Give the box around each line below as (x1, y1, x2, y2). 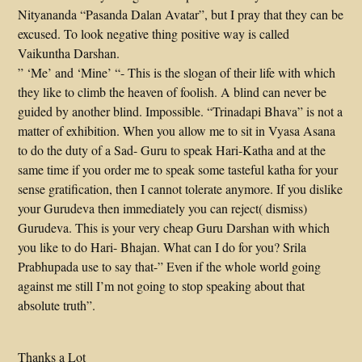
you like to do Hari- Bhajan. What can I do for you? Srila (18, 238, 307, 255)
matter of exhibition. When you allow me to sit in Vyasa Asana (18, 122, 336, 139)
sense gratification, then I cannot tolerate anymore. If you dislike (18, 180, 343, 197)
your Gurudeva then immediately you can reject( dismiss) (18, 200, 308, 217)
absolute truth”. (18, 297, 96, 314)
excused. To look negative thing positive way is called (18, 25, 290, 42)
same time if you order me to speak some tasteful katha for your (18, 161, 339, 178)
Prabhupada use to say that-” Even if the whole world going (18, 258, 322, 275)
